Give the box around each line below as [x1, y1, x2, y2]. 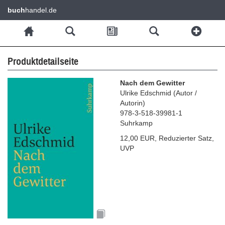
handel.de [25, 6, 57, 14]
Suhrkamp [120, 119, 153, 127]
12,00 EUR [120, 134, 155, 142]
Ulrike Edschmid [120, 89, 171, 97]
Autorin [120, 99, 143, 107]
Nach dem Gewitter [120, 79, 185, 87]
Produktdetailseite [8, 55, 78, 68]
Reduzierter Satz [159, 134, 212, 142]
